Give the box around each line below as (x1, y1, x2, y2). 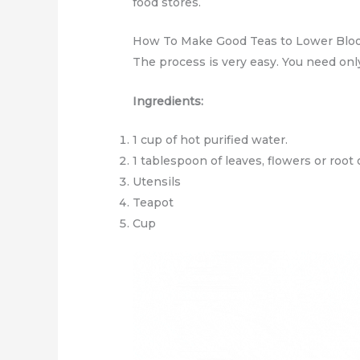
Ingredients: (133, 93, 204, 108)
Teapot (133, 194, 174, 210)
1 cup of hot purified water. (133, 132, 288, 147)
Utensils (133, 174, 182, 189)
